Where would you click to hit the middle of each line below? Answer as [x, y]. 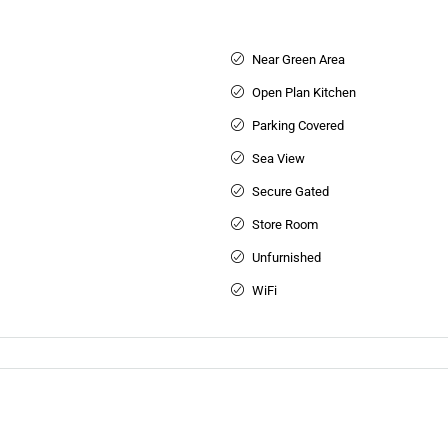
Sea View [278, 159]
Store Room [284, 225]
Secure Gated [290, 192]
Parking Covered [297, 126]
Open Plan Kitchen [303, 93]
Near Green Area [298, 60]
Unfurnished [286, 258]
